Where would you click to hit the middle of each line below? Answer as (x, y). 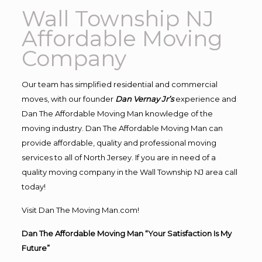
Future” (35, 248)
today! (33, 186)
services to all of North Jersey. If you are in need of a (118, 157)
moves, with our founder (68, 99)
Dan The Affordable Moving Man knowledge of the (117, 113)
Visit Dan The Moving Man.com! (80, 210)
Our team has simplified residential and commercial (119, 84)
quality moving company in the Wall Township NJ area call (129, 172)
